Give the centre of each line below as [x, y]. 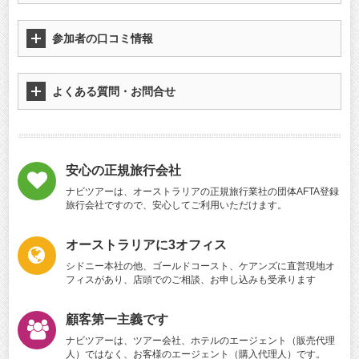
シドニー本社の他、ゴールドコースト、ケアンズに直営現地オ [200, 266]
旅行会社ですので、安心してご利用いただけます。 [176, 205]
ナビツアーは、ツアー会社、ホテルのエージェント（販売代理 [200, 340]
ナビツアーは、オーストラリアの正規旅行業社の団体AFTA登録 [202, 191]
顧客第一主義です [117, 319]
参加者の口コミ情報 [102, 38]
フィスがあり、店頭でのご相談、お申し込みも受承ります [190, 279]
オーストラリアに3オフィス [146, 244]
